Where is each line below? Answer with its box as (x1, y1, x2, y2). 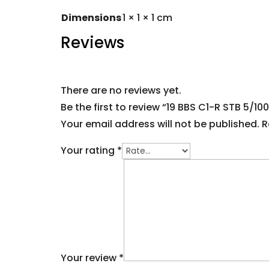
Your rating (60, 143, 117, 157)
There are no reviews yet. (60, 83, 181, 97)
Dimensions (61, 10, 121, 25)
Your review (60, 250, 119, 265)
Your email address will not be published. (60, 116, 259, 131)
